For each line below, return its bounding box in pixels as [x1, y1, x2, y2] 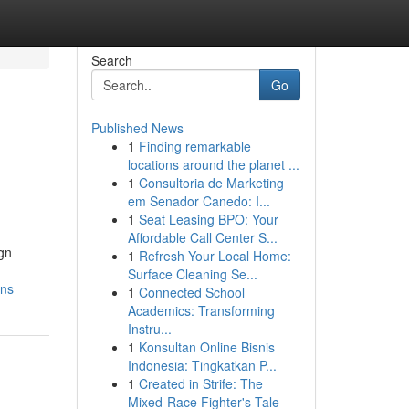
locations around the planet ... [127, 155, 299, 173]
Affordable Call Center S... [127, 228, 278, 246]
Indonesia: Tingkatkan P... [127, 356, 277, 374]
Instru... [127, 320, 172, 338]
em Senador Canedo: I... [127, 192, 270, 210]
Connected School [138, 283, 245, 301]
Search [90, 51, 132, 69]
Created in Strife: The [138, 374, 263, 393]
